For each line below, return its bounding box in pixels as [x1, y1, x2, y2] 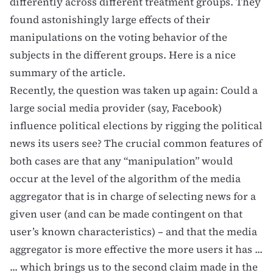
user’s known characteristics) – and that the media [10, 225, 257, 239]
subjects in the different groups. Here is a [10, 48, 214, 62]
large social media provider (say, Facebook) [10, 101, 222, 115]
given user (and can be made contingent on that [10, 207, 243, 221]
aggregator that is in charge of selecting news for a [10, 190, 256, 204]
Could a [221, 83, 258, 97]
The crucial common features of [104, 136, 262, 151]
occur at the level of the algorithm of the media [10, 172, 241, 186]
